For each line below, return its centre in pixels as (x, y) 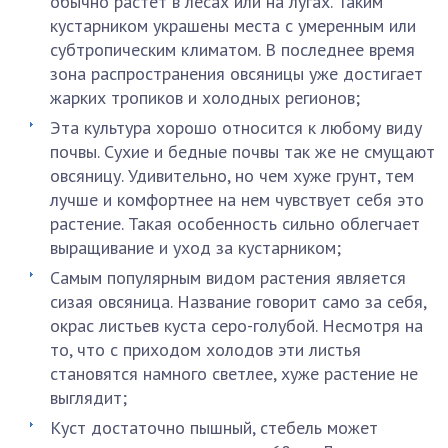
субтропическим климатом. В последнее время (232, 49)
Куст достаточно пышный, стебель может (214, 427)
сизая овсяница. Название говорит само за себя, (238, 301)
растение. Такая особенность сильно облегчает (235, 223)
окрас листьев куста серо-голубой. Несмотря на (236, 325)
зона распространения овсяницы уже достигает (236, 73)
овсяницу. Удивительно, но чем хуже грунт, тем (232, 175)
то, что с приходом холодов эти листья (205, 349)
